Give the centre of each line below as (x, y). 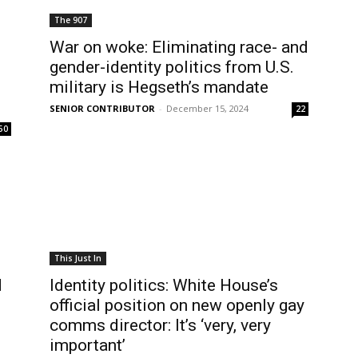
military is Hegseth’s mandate (159, 87)
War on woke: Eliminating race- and (179, 47)
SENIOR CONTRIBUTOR (102, 108)
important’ (88, 345)
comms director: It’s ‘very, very (160, 325)
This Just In (78, 258)
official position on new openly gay (177, 305)
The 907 (71, 20)
